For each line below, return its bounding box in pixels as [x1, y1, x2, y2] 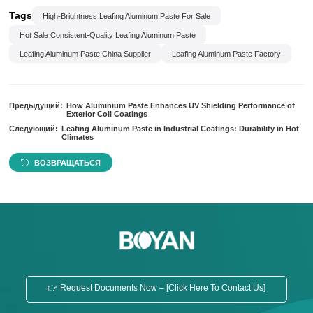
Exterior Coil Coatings [66, 110, 147, 118]
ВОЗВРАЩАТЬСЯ [34, 158, 101, 167]
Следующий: [9, 124, 59, 133]
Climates [61, 133, 94, 141]
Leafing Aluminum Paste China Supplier [20, 49, 152, 58]
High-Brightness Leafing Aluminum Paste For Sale [43, 11, 211, 20]
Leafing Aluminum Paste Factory [172, 49, 282, 58]
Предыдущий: [9, 101, 64, 110]
